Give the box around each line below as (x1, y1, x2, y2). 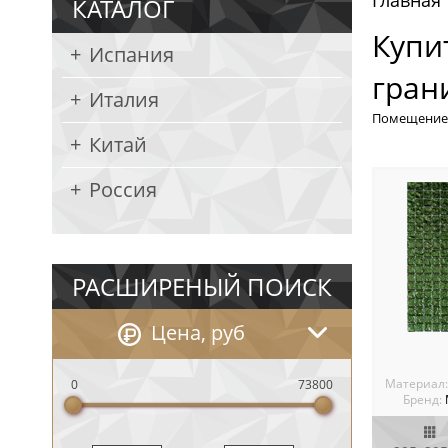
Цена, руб (151, 319, 245, 346)
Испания (89, 41, 174, 68)
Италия (89, 86, 159, 113)
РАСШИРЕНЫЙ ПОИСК (72, 270, 332, 303)
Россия (89, 176, 157, 203)
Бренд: (402, 391, 442, 408)
